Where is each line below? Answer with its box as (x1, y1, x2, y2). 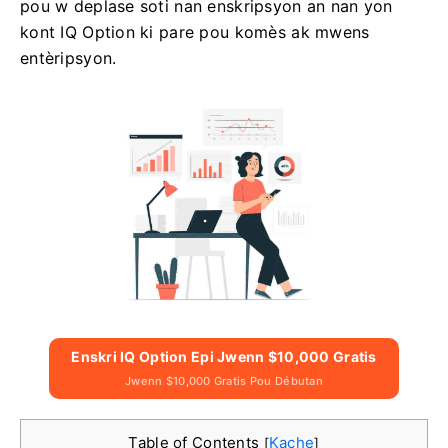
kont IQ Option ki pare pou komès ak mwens (20, 22, 370, 42)
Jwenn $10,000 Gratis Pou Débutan (125, 373, 323, 388)
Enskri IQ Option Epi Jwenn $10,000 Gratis (71, 347, 377, 365)
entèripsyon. (20, 48, 117, 68)
